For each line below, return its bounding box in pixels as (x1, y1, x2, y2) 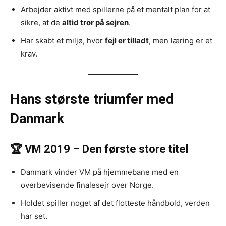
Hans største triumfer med (10, 91, 174, 108)
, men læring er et (149, 36, 212, 46)
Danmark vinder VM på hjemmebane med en (21, 167, 179, 177)
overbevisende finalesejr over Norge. (21, 180, 154, 190)
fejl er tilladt (105, 36, 149, 46)
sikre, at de (21, 18, 62, 28)
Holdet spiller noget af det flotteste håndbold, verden (21, 198, 210, 208)
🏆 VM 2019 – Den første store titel (10, 143, 188, 156)
